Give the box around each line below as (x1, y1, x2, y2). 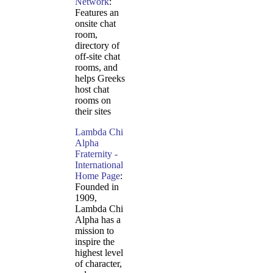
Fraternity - (75, 149, 118, 159)
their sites (75, 106, 111, 116)
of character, (75, 258, 122, 269)
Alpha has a (75, 214, 121, 225)
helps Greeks (75, 73, 125, 83)
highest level (75, 247, 123, 258)
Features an (75, 7, 119, 18)
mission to (75, 225, 114, 236)
